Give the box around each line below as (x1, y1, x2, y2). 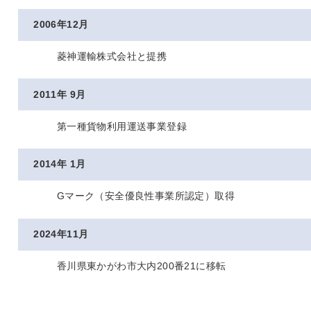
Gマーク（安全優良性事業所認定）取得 (56, 190, 235, 202)
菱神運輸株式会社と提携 (56, 50, 167, 62)
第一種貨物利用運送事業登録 (56, 120, 187, 132)
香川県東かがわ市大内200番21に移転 (56, 260, 226, 272)
